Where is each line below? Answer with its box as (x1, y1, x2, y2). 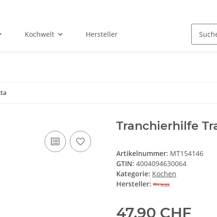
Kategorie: (116, 169, 152, 179)
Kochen (152, 169, 176, 179)
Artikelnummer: (116, 149, 170, 158)
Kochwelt (25, 30, 55, 39)
